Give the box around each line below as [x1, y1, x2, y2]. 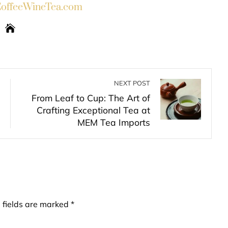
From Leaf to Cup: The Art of [32, 92, 150, 103]
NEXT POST [114, 79, 150, 87]
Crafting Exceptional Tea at [37, 104, 150, 116]
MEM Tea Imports [77, 117, 150, 128]
